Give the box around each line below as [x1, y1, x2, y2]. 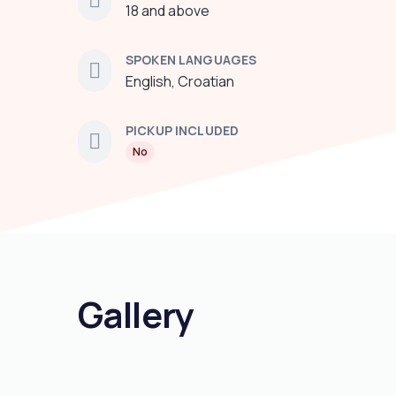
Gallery [78, 290, 194, 339]
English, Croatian [126, 72, 234, 91]
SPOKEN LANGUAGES [126, 51, 257, 68]
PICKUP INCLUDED [126, 122, 240, 139]
